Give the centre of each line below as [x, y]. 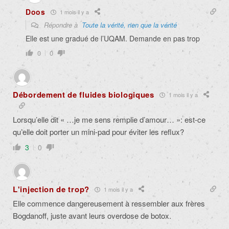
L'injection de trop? [51, 189]
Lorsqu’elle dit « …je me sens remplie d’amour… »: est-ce [109, 120]
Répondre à [62, 25]
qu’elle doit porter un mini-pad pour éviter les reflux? [98, 132]
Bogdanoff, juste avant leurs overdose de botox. [92, 216]
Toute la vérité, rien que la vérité [129, 25]
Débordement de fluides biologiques [84, 95]
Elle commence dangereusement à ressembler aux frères [109, 203]
